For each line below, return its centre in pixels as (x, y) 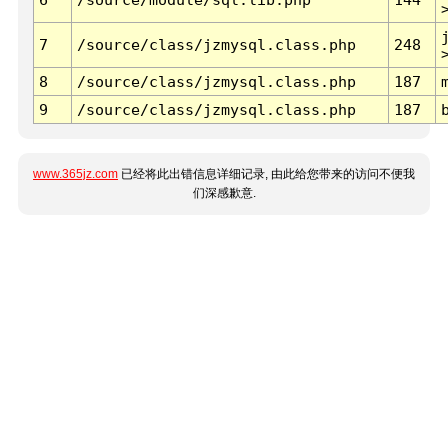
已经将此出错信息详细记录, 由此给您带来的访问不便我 (266, 174)
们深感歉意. (224, 193)
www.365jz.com (75, 174)
